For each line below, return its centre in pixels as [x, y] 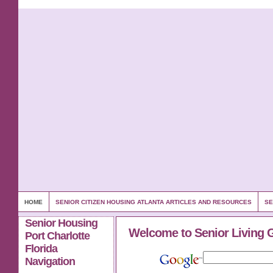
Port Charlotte [57, 236]
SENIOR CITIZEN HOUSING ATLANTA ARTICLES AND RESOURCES [154, 202]
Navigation [50, 261]
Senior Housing [61, 223]
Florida [41, 249]
